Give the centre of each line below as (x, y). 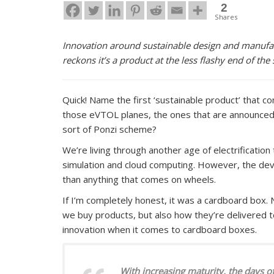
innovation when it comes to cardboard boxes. (160, 229)
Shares (226, 17)
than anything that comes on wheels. (139, 179)
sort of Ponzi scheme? (109, 129)
